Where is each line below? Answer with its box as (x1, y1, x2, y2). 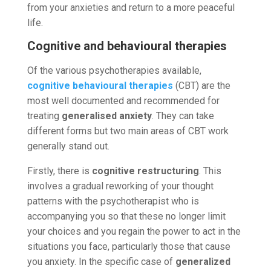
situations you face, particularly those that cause (27, 240, 230, 252)
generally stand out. (27, 140, 109, 152)
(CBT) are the (172, 79, 230, 91)
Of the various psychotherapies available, (27, 64, 201, 76)
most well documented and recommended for (27, 94, 220, 106)
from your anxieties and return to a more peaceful (27, 1, 235, 13)
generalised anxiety (61, 109, 152, 122)
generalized (175, 255, 230, 267)
